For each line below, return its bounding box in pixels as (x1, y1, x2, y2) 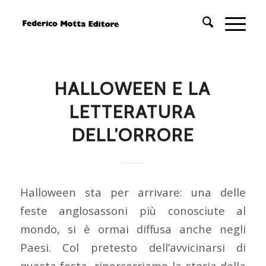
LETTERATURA (69, 101, 197, 123)
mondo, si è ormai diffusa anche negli (20, 221, 246, 236)
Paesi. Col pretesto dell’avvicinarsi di (20, 239, 246, 255)
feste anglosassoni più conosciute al (20, 202, 246, 218)
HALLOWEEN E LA (55, 78, 211, 100)
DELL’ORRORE (71, 124, 194, 146)
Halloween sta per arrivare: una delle (20, 184, 246, 199)
